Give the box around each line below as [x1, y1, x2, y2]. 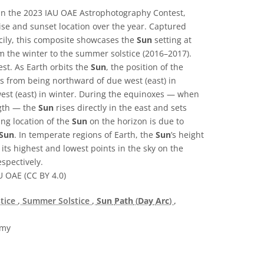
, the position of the [106, 61, 183, 73]
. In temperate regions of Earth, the [14, 129, 156, 141]
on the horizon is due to [87, 115, 184, 127]
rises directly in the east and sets [54, 102, 187, 114]
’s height [171, 129, 204, 141]
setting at [152, 34, 192, 46]
